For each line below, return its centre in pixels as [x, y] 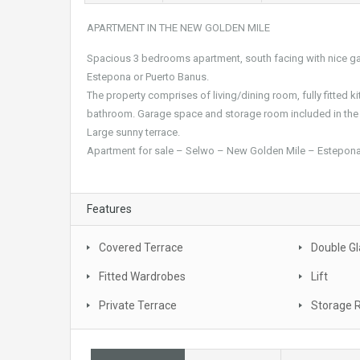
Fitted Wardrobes [142, 277]
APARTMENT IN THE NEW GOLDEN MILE [178, 28]
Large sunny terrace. [133, 133]
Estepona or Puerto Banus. [148, 77]
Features [109, 209]
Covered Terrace [141, 248]
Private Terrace [138, 306]
